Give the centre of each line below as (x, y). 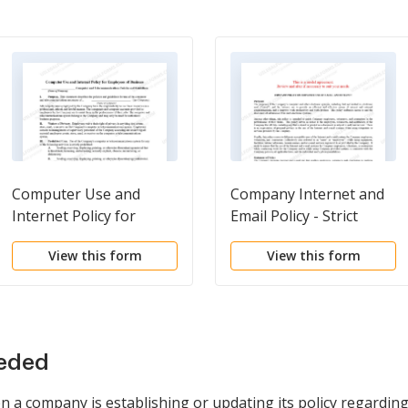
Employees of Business (91, 237)
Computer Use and (76, 194)
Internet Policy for (74, 215)
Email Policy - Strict (294, 215)
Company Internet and (307, 194)
